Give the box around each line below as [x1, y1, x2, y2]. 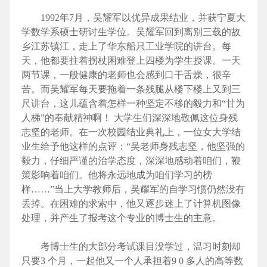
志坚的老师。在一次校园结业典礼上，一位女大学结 [21, 127, 241, 138]
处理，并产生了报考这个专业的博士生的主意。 [21, 213, 222, 223]
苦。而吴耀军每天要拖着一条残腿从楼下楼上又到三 [21, 84, 241, 95]
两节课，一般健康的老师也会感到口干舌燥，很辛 [21, 70, 231, 80]
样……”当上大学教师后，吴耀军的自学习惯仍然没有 [21, 184, 245, 195]
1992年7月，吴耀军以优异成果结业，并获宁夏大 [21, 13, 246, 23]
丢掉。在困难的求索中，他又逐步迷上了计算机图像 [21, 198, 241, 209]
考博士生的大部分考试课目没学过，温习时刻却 [21, 241, 241, 252]
